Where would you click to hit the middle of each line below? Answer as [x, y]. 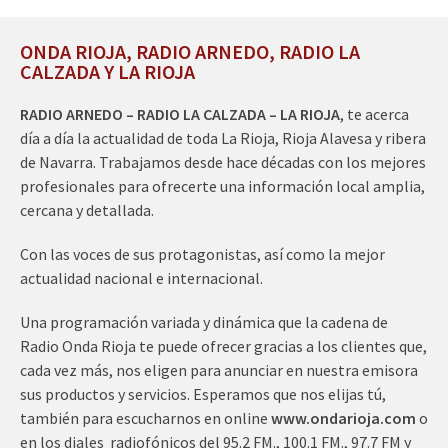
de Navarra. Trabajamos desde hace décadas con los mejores [223, 161]
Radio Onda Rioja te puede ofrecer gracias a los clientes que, [223, 345]
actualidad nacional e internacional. [141, 277]
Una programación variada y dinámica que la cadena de [204, 321]
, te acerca [374, 113]
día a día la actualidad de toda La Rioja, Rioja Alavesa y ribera [223, 137]
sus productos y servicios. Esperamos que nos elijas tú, [203, 393]
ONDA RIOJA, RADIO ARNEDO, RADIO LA [190, 51]
